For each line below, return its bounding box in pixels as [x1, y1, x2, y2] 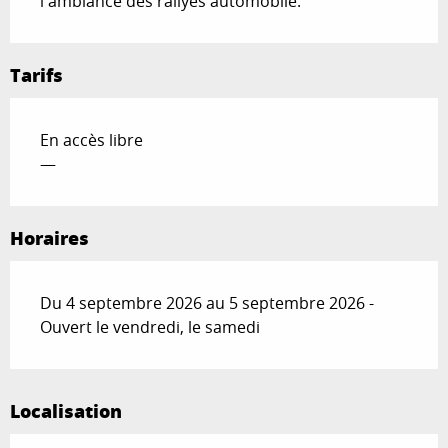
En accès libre [40, 128, 143, 151]
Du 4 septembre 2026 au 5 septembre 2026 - [40, 291, 374, 314]
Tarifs [10, 61, 63, 88]
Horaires [10, 224, 89, 251]
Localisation [10, 397, 122, 424]
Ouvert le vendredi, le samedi [40, 315, 260, 338]
